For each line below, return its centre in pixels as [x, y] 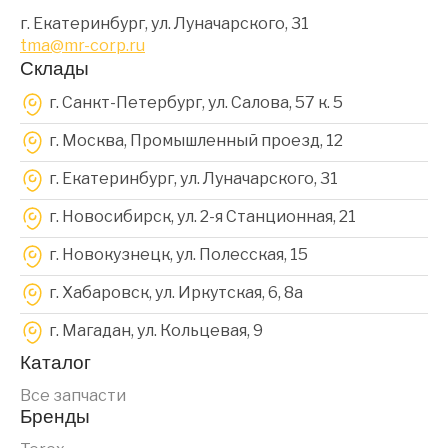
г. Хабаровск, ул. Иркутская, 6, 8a [176, 292]
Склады [54, 68]
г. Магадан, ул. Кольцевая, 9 [156, 330]
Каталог [55, 362]
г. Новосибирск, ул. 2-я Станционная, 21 [202, 216]
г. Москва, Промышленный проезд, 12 [196, 140]
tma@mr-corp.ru [82, 45]
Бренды [55, 416]
